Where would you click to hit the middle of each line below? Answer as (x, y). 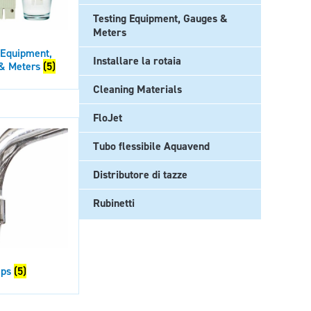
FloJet (108, 118)
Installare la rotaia (137, 61)
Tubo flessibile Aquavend (151, 146)
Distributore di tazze (140, 175)
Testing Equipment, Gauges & (160, 18)
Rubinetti (114, 203)
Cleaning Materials (137, 89)
